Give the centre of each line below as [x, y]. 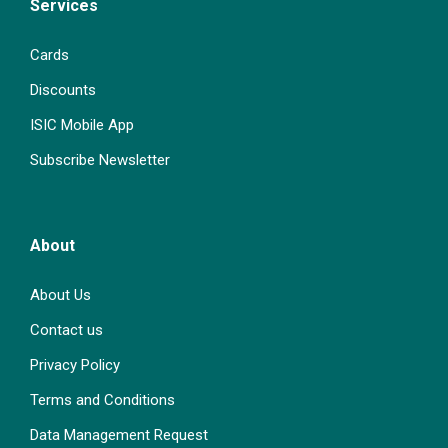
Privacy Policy [75, 364]
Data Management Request [119, 434]
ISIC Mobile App [82, 124]
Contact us [66, 329]
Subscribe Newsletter [100, 159]
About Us [60, 294]
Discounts [63, 89]
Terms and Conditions [102, 399]
